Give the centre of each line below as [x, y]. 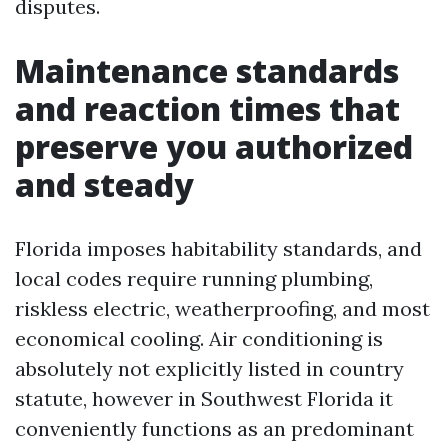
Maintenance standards [207, 70]
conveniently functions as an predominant [214, 428]
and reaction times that [207, 108]
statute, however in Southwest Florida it [204, 398]
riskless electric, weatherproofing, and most [222, 308]
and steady [104, 184]
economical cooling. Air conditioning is [199, 338]
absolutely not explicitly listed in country [209, 368]
